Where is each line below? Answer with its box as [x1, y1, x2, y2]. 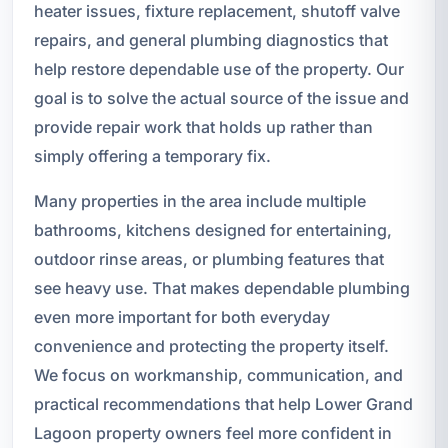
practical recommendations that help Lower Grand [33, 393, 413, 414]
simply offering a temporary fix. [33, 145, 271, 166]
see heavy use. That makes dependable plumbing [33, 277, 410, 298]
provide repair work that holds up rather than [33, 116, 373, 137]
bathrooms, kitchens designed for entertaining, [33, 219, 392, 240]
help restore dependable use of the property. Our [33, 58, 404, 79]
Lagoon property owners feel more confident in [33, 422, 392, 443]
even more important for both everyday [33, 306, 330, 327]
